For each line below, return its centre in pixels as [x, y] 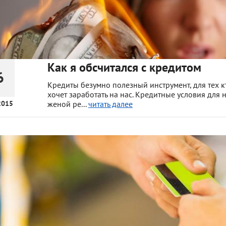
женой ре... [68, 104]
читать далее [110, 104]
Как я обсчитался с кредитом [124, 67]
